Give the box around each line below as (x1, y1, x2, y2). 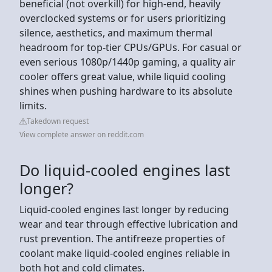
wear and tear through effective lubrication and (19, 217, 238, 231)
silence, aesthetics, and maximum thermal (19, 25, 212, 39)
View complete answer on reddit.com (19, 129, 144, 140)
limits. (19, 98, 49, 112)
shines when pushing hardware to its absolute (19, 84, 233, 98)
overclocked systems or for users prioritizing (19, 11, 226, 25)
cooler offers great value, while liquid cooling (19, 69, 226, 83)
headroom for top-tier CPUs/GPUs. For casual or (19, 40, 242, 54)
